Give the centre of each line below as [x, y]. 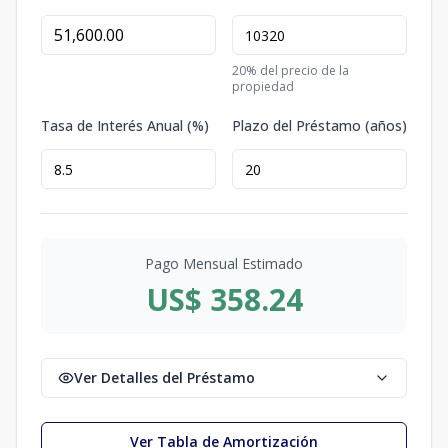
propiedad [263, 86]
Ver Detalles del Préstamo [164, 377]
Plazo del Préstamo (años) [319, 125]
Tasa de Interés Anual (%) [125, 125]
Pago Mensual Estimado [224, 263]
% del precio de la [297, 70]
